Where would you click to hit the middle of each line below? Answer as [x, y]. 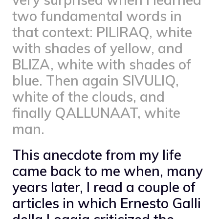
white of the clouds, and [88, 96]
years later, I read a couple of [104, 187]
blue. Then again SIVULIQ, [96, 80]
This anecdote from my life [97, 154]
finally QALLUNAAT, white [96, 112]
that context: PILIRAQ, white [102, 32]
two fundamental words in [97, 16]
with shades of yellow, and [98, 48]
